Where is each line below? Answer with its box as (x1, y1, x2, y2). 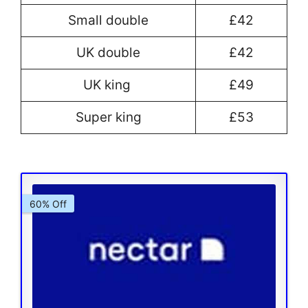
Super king (75, 109, 142, 126)
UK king (82, 77, 134, 93)
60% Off (30, 197, 67, 210)
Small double (68, 12, 148, 29)
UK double (76, 45, 140, 61)
